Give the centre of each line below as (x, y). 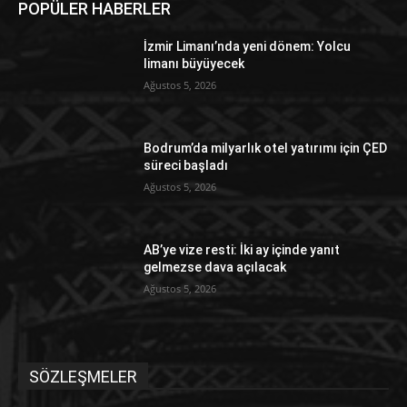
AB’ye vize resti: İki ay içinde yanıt (242, 249)
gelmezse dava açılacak (215, 267)
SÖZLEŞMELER (83, 377)
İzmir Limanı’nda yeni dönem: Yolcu (248, 47)
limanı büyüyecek (194, 64)
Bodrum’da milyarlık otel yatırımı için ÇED (266, 149)
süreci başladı (186, 166)
